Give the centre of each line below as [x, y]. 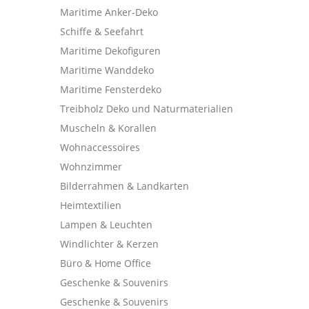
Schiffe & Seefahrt [102, 31]
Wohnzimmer [91, 167]
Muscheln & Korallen [108, 128]
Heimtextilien [91, 205]
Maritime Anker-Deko [109, 12]
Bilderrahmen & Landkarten [124, 186]
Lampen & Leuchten [106, 225]
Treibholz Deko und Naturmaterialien [147, 109]
